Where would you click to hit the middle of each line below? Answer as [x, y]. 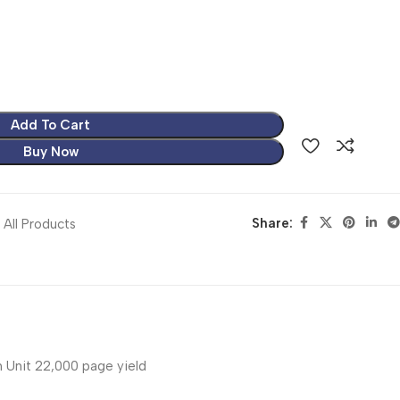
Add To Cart [51, 125]
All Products [40, 224]
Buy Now [50, 151]
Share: [272, 223]
